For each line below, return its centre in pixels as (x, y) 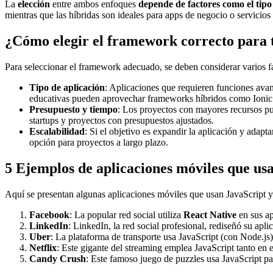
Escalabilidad (57, 131)
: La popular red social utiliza (126, 214)
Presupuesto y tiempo (73, 109)
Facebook (49, 214)
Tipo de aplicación (67, 87)
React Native (210, 214)
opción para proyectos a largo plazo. (99, 142)
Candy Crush (58, 258)
